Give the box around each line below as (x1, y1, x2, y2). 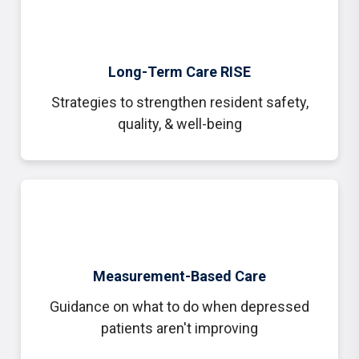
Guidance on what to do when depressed (50, 298, 309, 315)
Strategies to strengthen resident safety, (50, 94, 309, 111)
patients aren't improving (101, 320, 258, 337)
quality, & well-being (117, 115, 242, 132)
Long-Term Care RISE (108, 63, 251, 80)
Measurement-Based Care (93, 268, 266, 284)
